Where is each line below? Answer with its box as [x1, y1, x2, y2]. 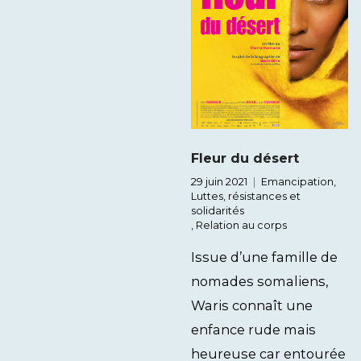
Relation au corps [196, 219, 287, 231]
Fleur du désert [191, 150, 299, 166]
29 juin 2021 [191, 176, 247, 188]
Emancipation [261, 176, 334, 188]
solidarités [191, 205, 244, 217]
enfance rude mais [191, 322, 316, 338]
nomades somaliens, [191, 273, 328, 289]
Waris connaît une [191, 297, 313, 313]
